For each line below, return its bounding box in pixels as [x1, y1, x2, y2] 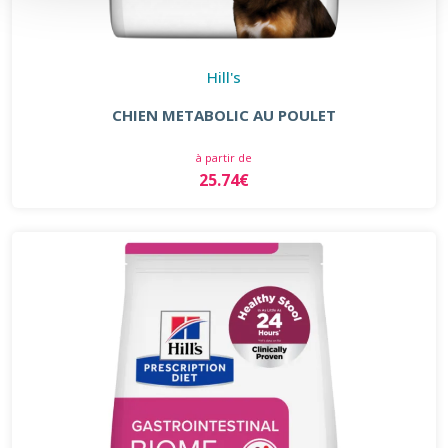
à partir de [196, 149, 252, 165]
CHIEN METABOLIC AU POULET [112, 104, 336, 125]
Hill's [207, 66, 241, 87]
